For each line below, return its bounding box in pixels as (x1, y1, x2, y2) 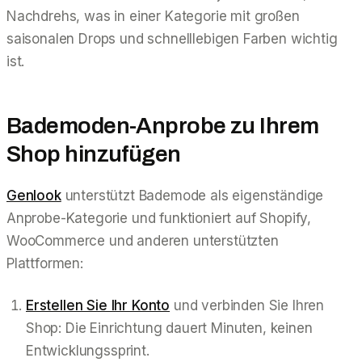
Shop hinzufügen (6, 141, 181, 166)
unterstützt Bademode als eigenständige (61, 187, 324, 204)
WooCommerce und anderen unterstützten (6, 232, 279, 249)
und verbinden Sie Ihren (170, 297, 325, 314)
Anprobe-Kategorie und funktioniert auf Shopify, (6, 209, 312, 226)
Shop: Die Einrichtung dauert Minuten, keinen (26, 319, 313, 336)
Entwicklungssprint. (26, 342, 149, 359)
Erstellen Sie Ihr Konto (26, 297, 170, 314)
